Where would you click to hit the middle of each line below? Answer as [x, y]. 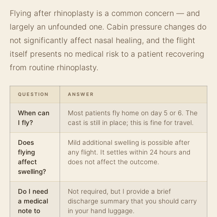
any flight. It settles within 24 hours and [129, 152]
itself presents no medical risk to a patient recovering [107, 54]
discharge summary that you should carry [132, 201]
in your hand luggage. [101, 211]
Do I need [33, 191]
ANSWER [81, 94]
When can [34, 113]
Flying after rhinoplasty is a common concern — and [105, 13]
